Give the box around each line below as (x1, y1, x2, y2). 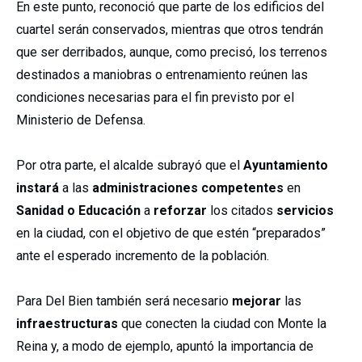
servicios (273, 203, 334, 218)
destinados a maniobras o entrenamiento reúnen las (16, 67, 308, 82)
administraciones (92, 180, 198, 196)
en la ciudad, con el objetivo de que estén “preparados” (16, 225, 326, 241)
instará (16, 180, 59, 196)
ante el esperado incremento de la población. (16, 248, 269, 263)
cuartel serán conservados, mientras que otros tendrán (16, 22, 323, 37)
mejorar (232, 293, 281, 309)
